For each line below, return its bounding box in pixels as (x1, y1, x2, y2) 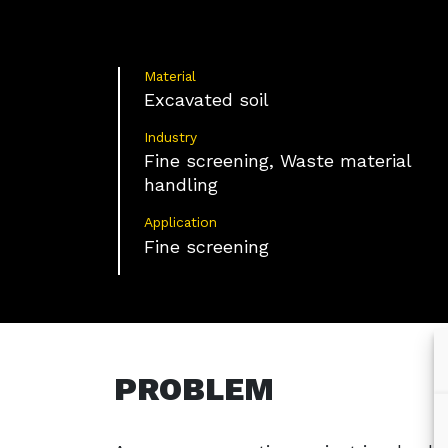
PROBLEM (114, 370, 274, 408)
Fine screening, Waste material (144, 150, 411, 172)
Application (144, 214, 217, 231)
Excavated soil (144, 89, 269, 111)
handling (144, 174, 218, 196)
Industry (144, 129, 197, 146)
